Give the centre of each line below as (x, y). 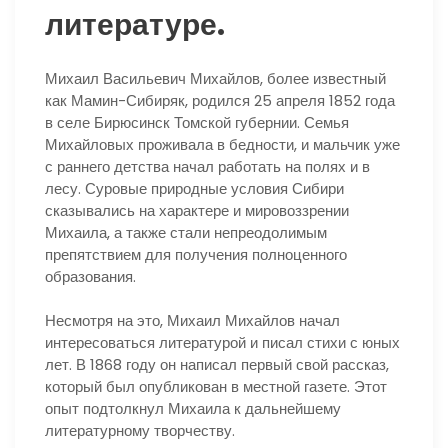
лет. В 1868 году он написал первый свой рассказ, (217, 365)
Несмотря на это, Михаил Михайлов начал (192, 321)
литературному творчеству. (140, 431)
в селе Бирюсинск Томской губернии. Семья (197, 122)
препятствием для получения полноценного (196, 254)
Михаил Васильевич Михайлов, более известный (215, 78)
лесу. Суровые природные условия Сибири (194, 188)
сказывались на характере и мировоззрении (197, 210)
